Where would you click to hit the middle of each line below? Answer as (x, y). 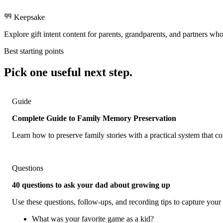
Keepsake (29, 17)
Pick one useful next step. (68, 72)
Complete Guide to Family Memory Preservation (94, 118)
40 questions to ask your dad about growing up (91, 185)
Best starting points (34, 51)
